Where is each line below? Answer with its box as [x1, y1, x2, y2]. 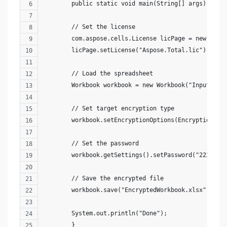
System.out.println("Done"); [43, 210, 167, 217]
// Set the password [43, 140, 139, 147]
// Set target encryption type [43, 105, 174, 112]
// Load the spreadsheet [43, 70, 153, 77]
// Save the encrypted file [43, 175, 164, 182]
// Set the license [43, 23, 135, 30]
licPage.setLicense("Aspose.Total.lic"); [43, 47, 210, 54]
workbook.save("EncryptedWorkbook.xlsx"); [43, 186, 213, 194]
